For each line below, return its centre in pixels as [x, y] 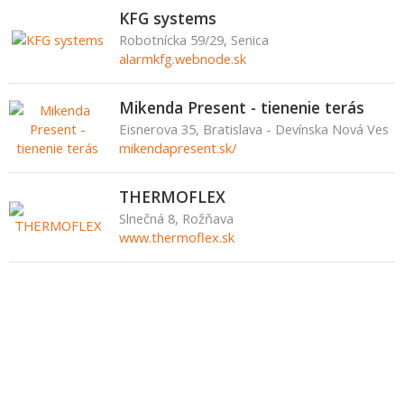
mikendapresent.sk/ [178, 148]
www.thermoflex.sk [177, 237]
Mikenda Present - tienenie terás [242, 107]
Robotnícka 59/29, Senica [194, 40]
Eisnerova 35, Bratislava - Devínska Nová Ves [254, 129]
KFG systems [168, 18]
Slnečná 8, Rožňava [176, 218]
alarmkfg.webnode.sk [183, 59]
